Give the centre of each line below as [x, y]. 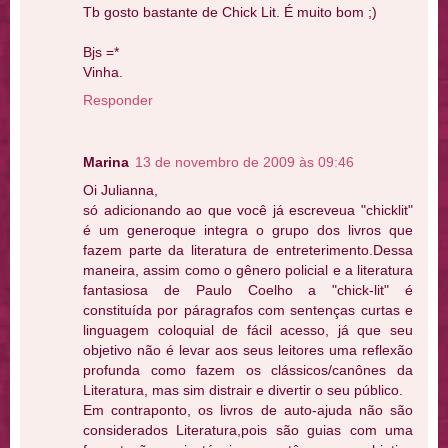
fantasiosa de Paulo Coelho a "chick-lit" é [248, 289]
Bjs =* [101, 51]
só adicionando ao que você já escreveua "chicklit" [248, 209]
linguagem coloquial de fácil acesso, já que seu [248, 329]
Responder [118, 99]
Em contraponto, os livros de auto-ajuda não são [248, 409]
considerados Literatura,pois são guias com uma [248, 429]
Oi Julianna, [120, 189]
